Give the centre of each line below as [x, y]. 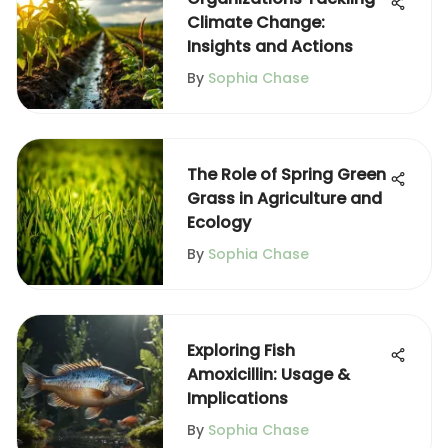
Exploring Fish [241, 350]
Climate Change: [256, 22]
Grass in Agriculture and [284, 198]
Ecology [219, 222]
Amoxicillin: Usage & [268, 374]
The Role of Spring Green [286, 174]
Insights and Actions [270, 46]
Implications [237, 398]
